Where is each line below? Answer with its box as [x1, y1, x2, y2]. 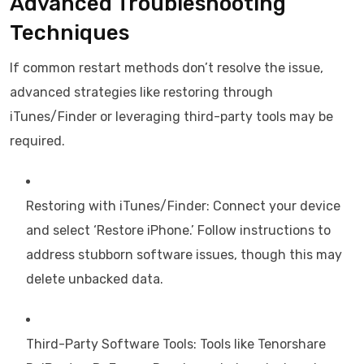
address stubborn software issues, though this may [26, 247, 342, 262]
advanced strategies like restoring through [10, 84, 273, 100]
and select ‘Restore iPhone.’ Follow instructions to [26, 223, 331, 238]
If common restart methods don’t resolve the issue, [10, 60, 323, 76]
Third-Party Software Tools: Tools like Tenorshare [26, 336, 326, 352]
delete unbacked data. [26, 271, 163, 287]
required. [10, 133, 65, 149]
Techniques [10, 20, 129, 45]
